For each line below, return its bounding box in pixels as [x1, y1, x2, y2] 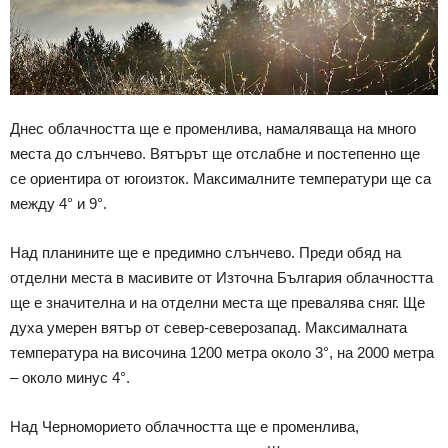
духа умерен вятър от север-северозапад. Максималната [10, 318, 407, 336]
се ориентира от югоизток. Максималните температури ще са [10, 169, 431, 187]
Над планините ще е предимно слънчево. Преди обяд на [10, 243, 401, 261]
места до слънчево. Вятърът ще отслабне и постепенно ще [10, 144, 420, 162]
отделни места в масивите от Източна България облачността [10, 268, 433, 286]
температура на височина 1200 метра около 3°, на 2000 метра [10, 343, 434, 361]
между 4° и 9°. [10, 194, 107, 212]
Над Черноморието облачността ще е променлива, [10, 417, 359, 435]
